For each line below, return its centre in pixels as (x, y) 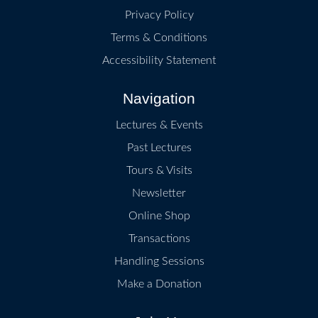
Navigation (159, 99)
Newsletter (159, 193)
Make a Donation (159, 284)
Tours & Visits (159, 171)
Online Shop (159, 216)
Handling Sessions (159, 262)
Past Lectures (159, 148)
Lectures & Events (159, 125)
